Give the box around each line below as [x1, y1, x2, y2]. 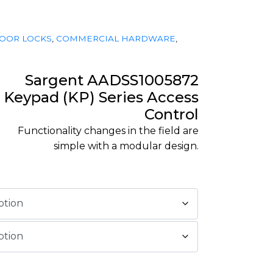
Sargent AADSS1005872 [25, 71, 199, 89]
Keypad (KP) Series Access [4, 88, 199, 106]
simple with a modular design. [54, 140, 199, 152]
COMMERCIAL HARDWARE [56, 34, 175, 43]
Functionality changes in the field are [18, 124, 199, 136]
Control [144, 105, 199, 123]
